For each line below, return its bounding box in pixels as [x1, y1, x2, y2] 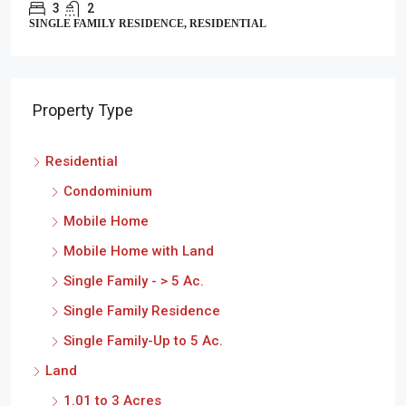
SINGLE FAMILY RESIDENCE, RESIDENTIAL [29, 17, 266, 30]
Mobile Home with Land [63, 243, 214, 259]
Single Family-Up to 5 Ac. [63, 333, 223, 349]
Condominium [63, 183, 152, 199]
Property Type [33, 101, 133, 120]
